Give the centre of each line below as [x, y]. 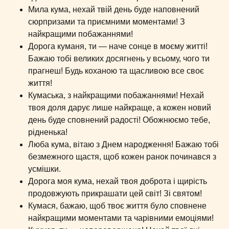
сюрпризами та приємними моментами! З [107, 22]
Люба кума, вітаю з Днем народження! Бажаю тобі [123, 144]
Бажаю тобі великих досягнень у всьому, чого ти [119, 59]
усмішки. [44, 169]
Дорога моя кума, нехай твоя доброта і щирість [118, 181]
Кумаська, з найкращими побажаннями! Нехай [116, 95]
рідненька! [48, 132]
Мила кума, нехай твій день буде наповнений [114, 9]
